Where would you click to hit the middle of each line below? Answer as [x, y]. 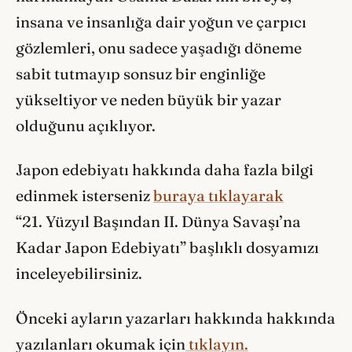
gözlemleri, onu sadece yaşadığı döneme [159, 48]
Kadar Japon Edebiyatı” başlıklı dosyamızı [167, 248]
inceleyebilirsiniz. [81, 274]
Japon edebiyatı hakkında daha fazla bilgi [165, 170]
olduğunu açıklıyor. [86, 125]
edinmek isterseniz [84, 196]
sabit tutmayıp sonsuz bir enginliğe [141, 73]
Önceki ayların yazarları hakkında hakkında [176, 318]
